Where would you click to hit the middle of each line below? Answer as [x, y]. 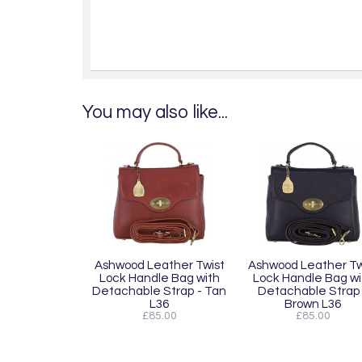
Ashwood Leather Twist [159, 265]
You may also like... [155, 113]
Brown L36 [313, 304]
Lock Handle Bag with [159, 278]
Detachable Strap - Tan [159, 291]
